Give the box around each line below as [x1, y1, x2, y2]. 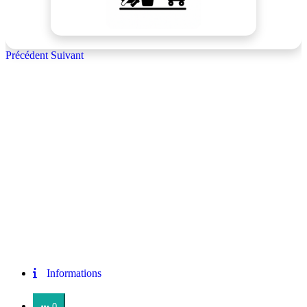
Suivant [51, 49, 84, 61]
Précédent [5, 49, 48, 61]
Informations [47, 267, 101, 279]
